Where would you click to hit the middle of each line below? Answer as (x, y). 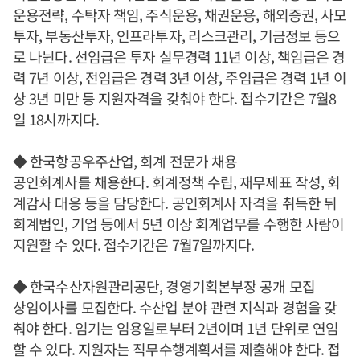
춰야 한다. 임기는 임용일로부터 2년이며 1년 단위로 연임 (176, 328)
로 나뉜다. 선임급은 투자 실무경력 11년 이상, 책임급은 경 (179, 57)
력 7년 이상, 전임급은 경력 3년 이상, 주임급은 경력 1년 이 (180, 78)
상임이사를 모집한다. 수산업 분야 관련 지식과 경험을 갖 (175, 307)
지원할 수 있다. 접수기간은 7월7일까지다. (134, 245)
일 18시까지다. (56, 119)
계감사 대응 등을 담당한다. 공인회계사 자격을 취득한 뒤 (175, 203)
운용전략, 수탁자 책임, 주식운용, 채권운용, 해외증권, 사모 (180, 15)
